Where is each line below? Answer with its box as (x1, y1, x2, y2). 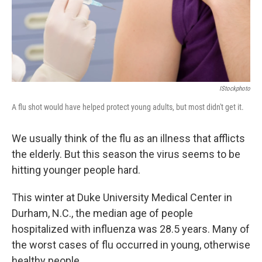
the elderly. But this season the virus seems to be (12, 148, 240, 160)
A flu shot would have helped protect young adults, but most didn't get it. (12, 102, 244, 112)
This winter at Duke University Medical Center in (12, 191, 232, 204)
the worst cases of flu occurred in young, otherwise (12, 239, 250, 251)
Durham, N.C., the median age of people (12, 207, 193, 219)
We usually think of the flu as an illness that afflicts (12, 132, 245, 144)
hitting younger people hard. (12, 164, 140, 176)
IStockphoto (219, 85, 250, 92)
